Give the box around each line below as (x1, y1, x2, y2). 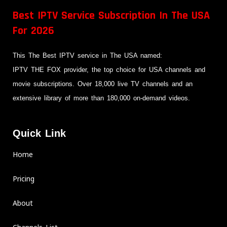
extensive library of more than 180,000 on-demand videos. (13, 94, 193, 102)
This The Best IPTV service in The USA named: (13, 52, 162, 60)
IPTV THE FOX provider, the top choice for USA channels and (13, 66, 205, 74)
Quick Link (13, 127, 66, 139)
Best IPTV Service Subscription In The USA (13, 9, 210, 23)
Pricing (13, 173, 34, 183)
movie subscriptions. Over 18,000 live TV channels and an (13, 80, 196, 88)
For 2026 (13, 24, 54, 39)
